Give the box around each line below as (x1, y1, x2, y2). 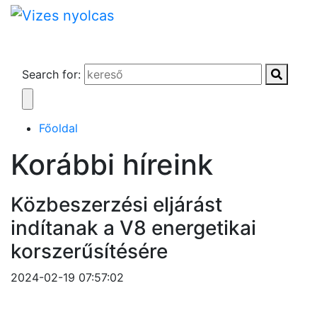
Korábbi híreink (11, 146, 213, 182)
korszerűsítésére (11, 238, 168, 263)
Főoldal (39, 120, 78, 135)
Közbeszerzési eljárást (11, 192, 222, 217)
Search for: (22, 67, 81, 81)
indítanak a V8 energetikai (11, 215, 256, 240)
